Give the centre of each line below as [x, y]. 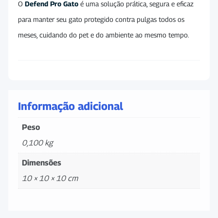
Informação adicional [71, 106]
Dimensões [42, 163]
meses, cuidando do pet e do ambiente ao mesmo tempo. [104, 35]
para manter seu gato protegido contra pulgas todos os [101, 19]
